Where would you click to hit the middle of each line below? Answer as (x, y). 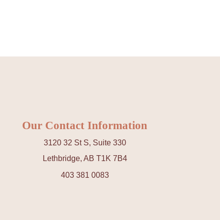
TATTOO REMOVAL (55, 22)
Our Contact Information (85, 125)
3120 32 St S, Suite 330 (85, 143)
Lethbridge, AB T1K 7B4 (85, 158)
